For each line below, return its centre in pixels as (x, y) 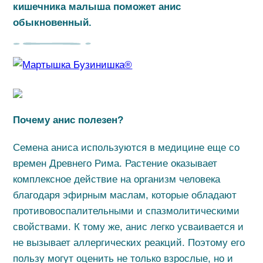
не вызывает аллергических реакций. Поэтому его (129, 243)
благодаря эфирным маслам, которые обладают (125, 195)
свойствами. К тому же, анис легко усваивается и (129, 227)
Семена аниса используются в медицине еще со (127, 148)
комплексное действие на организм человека (117, 179)
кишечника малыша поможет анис (97, 7)
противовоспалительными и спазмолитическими (127, 211)
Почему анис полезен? (70, 120)
